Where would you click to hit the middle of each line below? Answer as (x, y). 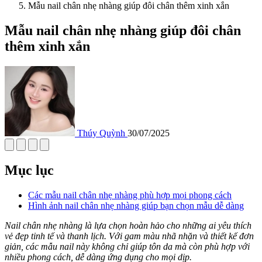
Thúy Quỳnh (101, 133)
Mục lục (29, 170)
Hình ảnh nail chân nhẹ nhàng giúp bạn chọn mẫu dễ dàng (136, 205)
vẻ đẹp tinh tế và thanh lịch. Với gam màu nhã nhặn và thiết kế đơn (129, 236)
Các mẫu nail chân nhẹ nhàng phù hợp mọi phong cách (130, 195)
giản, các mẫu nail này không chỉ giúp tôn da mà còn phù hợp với (127, 246)
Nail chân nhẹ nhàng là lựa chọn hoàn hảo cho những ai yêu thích (128, 225)
